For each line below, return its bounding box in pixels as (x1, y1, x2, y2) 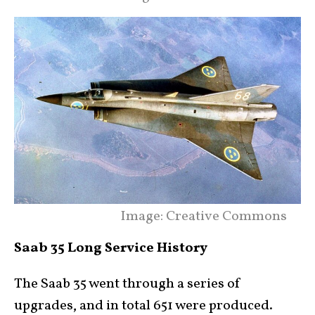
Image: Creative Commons (120, 206, 287, 226)
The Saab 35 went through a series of (14, 274, 241, 294)
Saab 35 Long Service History (14, 238, 207, 258)
